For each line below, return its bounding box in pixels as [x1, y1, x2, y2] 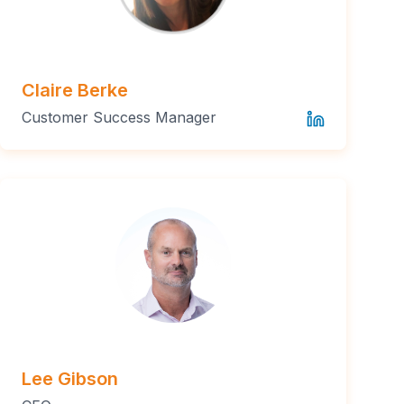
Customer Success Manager [22, 107, 216, 126]
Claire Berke [22, 78, 128, 101]
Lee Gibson [22, 367, 118, 390]
